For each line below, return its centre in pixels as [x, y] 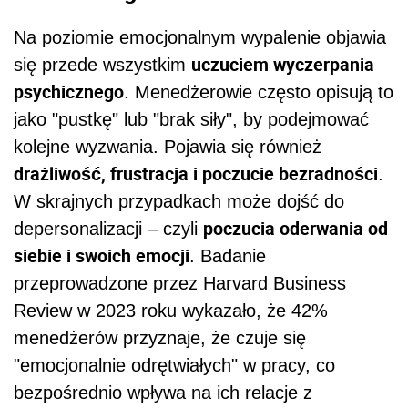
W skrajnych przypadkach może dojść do [179, 202]
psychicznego [69, 92]
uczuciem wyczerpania [283, 65]
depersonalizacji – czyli [108, 229]
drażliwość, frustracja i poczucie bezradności [196, 174]
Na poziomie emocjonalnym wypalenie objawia [200, 38]
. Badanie [228, 256]
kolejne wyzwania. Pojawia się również [168, 147]
